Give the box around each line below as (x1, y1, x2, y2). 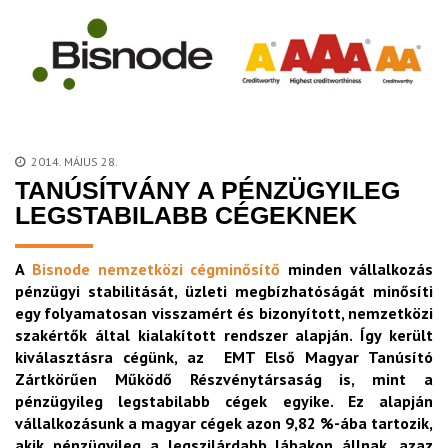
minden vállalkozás (280, 259, 434, 280)
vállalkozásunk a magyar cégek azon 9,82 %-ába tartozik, (15, 413, 433, 434)
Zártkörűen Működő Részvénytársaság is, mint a (15, 369, 433, 390)
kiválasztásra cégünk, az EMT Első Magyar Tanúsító (15, 347, 433, 368)
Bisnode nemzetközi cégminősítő (31, 259, 281, 280)
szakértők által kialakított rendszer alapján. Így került (15, 325, 433, 346)
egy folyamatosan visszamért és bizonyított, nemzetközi (15, 303, 433, 324)
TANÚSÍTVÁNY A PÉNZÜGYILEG (15, 176, 400, 205)
